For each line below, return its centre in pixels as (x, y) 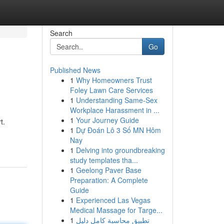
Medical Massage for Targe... (116, 210)
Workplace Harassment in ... (114, 110)
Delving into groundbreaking (120, 150)
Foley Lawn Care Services (111, 90)
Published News (75, 70)
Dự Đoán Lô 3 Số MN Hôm (118, 130)
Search (61, 33)
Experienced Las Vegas (113, 200)
